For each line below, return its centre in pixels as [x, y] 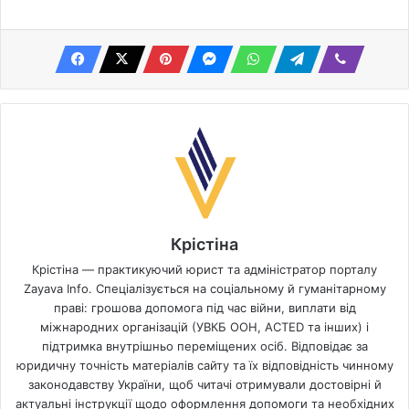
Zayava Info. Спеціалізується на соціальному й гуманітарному [204, 289]
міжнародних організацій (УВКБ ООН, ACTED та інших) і [204, 327]
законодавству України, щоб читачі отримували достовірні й [204, 385]
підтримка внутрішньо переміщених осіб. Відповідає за [204, 346]
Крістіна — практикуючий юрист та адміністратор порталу [204, 270]
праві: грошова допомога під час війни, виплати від [204, 308]
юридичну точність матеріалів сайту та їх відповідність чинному [204, 366]
